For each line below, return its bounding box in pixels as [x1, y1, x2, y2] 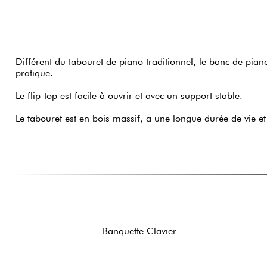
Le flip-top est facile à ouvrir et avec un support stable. [15, 90, 243, 102]
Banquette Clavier [103, 225, 176, 237]
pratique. [15, 67, 53, 79]
